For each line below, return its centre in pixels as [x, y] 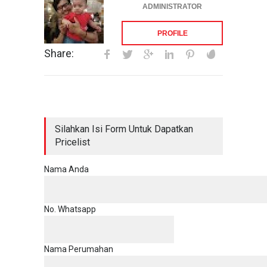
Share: [59, 53]
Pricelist [72, 142]
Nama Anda [66, 169]
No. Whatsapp [70, 209]
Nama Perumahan [79, 249]
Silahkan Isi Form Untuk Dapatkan [124, 129]
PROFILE [172, 33]
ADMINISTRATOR [172, 7]
